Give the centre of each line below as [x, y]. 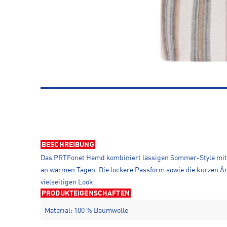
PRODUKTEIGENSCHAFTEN [86, 193]
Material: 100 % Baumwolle [86, 211]
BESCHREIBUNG [68, 145]
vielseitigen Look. [68, 182]
